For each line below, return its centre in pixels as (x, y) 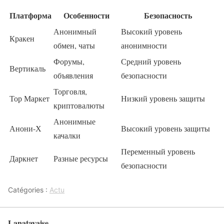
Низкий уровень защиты (163, 98)
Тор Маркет (29, 98)
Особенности (86, 15)
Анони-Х (25, 128)
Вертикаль (27, 68)
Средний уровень (151, 61)
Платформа (30, 15)
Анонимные (74, 121)
